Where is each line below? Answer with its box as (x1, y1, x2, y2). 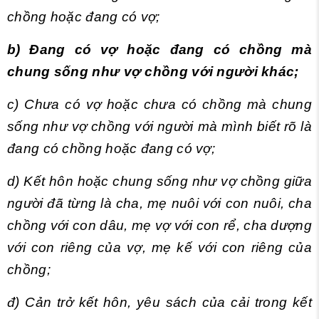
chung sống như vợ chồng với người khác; (7, 64, 299, 80)
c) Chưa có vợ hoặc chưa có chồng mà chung (7, 97, 312, 113)
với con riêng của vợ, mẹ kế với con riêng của (7, 240, 312, 256)
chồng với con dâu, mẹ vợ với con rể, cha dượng (7, 218, 312, 234)
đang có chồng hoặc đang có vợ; (7, 141, 215, 157)
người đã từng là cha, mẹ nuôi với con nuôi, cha (7, 196, 312, 211)
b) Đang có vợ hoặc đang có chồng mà (7, 42, 312, 58)
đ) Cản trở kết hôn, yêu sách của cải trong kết (7, 295, 312, 310)
